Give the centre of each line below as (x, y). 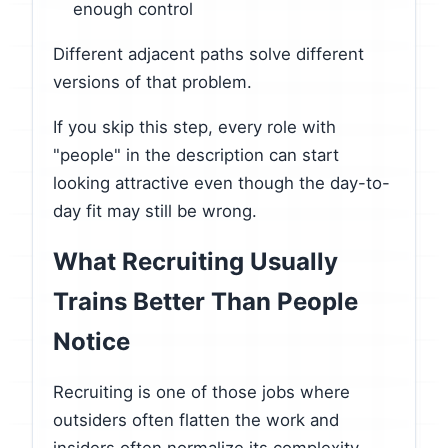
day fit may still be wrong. (155, 210)
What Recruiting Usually (195, 261)
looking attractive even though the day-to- (221, 182)
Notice (91, 341)
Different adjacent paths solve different (208, 53)
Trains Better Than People (205, 301)
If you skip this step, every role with (194, 126)
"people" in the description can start (196, 154)
